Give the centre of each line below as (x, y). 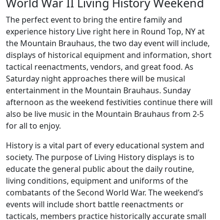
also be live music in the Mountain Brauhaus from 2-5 (105, 114)
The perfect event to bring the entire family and (94, 20)
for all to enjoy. (33, 126)
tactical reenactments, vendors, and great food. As (100, 67)
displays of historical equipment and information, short (109, 55)
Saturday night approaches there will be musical (96, 79)
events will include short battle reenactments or (95, 204)
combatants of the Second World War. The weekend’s (105, 192)
